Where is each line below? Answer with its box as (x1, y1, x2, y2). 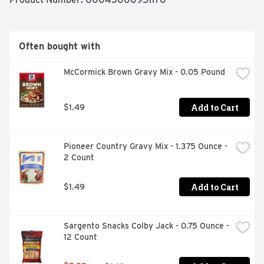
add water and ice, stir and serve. (9, 2, 153, 14)
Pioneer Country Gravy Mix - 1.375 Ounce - (64, 141, 227, 151)
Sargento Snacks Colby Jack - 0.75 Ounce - (64, 221, 229, 231)
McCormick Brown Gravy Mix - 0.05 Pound (64, 67, 225, 77)
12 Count (64, 232, 97, 242)
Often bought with (19, 41, 100, 52)
